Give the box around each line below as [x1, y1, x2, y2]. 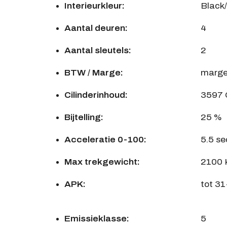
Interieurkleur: [64, 2, 125, 11]
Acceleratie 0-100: [64, 135, 146, 144]
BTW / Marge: [64, 68, 123, 78]
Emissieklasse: [64, 214, 129, 223]
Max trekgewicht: [64, 158, 140, 167]
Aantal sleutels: [64, 46, 131, 55]
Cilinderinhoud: [64, 91, 128, 100]
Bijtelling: [64, 113, 103, 122]
